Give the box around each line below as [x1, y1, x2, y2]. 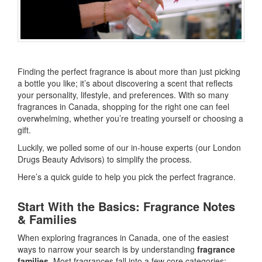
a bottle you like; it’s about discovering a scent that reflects [18, 77, 233, 89]
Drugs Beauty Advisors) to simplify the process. [18, 153, 192, 165]
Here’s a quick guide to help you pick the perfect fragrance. [18, 170, 236, 182]
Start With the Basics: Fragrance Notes [18, 197, 235, 215]
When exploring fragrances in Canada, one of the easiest [18, 231, 229, 243]
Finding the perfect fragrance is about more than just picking [18, 65, 240, 77]
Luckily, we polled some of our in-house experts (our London [18, 141, 241, 153]
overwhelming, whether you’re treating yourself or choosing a [18, 112, 243, 124]
